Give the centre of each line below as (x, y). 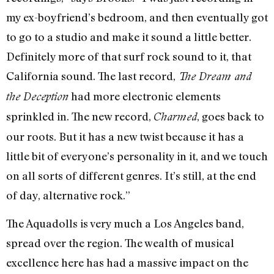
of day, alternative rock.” (68, 195)
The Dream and (215, 76)
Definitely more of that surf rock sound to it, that (129, 56)
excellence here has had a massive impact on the (127, 263)
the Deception (37, 96)
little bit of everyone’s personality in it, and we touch (137, 156)
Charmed (175, 116)
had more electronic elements (145, 96)
